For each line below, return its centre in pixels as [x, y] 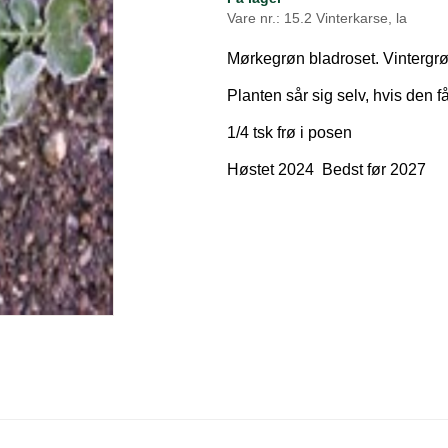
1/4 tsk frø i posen [289, 133]
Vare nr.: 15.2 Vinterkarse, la [316, 17]
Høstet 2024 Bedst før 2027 [326, 170]
